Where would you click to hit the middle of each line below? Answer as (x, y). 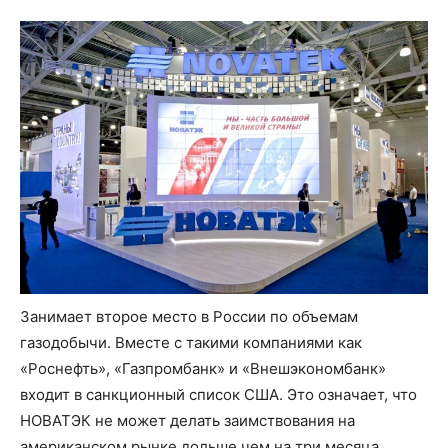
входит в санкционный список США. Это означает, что (218, 394)
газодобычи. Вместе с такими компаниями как (191, 342)
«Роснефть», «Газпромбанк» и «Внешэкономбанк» (203, 368)
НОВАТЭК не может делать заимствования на (187, 420)
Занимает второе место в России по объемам (189, 316)
